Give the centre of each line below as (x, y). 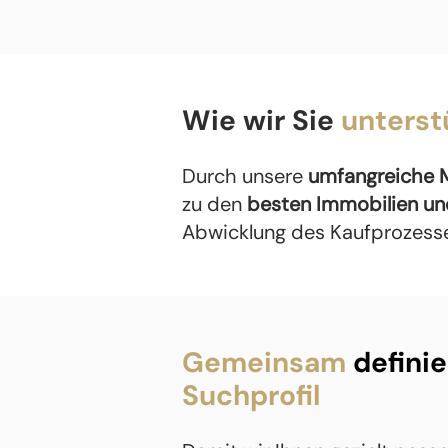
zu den (214, 204)
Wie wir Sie (261, 120)
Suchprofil (251, 395)
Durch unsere (245, 176)
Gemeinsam (267, 362)
